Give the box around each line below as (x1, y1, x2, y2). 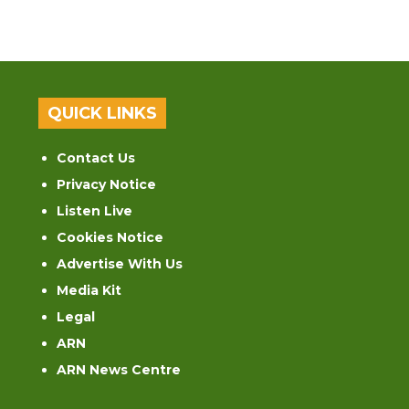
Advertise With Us (57, 255, 184, 272)
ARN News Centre (57, 361, 182, 378)
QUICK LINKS (47, 102, 158, 123)
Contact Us (57, 149, 136, 166)
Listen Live (57, 202, 133, 219)
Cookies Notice (57, 228, 164, 246)
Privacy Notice (57, 175, 157, 193)
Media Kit (57, 281, 122, 299)
